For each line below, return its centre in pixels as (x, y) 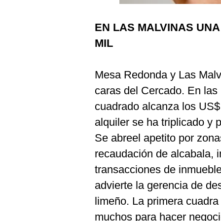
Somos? (25, 134)
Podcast (24, 6)
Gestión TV (29, 25)
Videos (22, 45)
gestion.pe (29, 110)
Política (24, 183)
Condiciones (33, 166)
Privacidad (29, 198)
